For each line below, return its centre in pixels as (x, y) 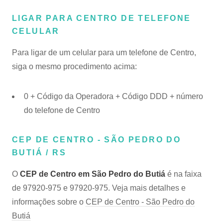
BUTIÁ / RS (39, 153)
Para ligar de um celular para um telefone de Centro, (104, 53)
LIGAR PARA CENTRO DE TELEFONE (102, 18)
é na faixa (183, 174)
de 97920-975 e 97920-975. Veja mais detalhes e (99, 188)
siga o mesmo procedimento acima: (74, 66)
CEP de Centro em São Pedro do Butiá (93, 174)
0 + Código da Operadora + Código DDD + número (113, 96)
